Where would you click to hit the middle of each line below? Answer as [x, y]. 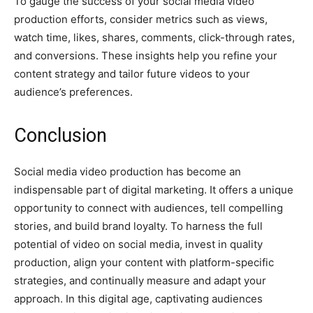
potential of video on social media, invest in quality [138, 244]
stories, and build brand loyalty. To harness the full [138, 226]
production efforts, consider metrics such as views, [141, 19]
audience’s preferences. [73, 92]
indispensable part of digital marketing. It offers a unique [154, 189]
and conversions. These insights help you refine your [146, 55]
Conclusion [60, 135]
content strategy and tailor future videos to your [132, 73]
